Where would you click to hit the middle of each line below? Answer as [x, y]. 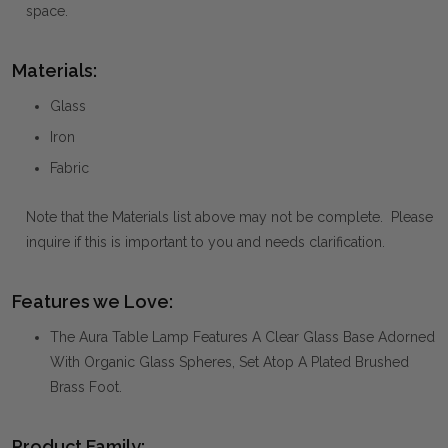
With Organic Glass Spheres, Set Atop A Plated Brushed [229, 361]
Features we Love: [92, 301]
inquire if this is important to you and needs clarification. [205, 241]
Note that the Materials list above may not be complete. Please [229, 216]
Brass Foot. [86, 386]
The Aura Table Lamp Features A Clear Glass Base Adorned [242, 336]
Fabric [69, 167]
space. [47, 10]
